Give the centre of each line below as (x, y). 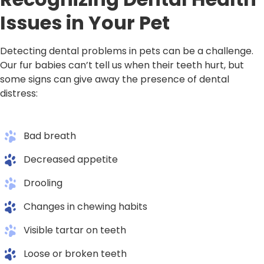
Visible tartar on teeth (75, 230)
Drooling (43, 183)
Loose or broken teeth (75, 253)
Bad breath (50, 136)
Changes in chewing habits (85, 206)
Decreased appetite (71, 159)
